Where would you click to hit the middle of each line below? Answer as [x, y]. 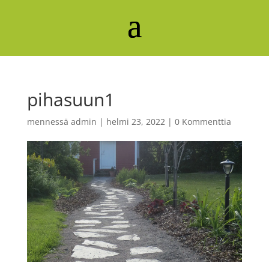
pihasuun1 [71, 99]
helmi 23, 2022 [135, 122]
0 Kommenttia [203, 122]
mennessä [49, 122]
